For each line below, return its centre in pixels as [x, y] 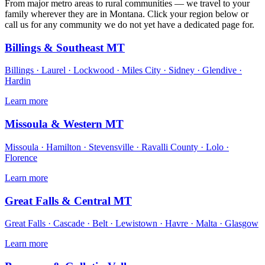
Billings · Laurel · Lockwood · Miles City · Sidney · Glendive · [123, 70]
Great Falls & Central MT [68, 201]
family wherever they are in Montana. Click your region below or [127, 14]
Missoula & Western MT [64, 124]
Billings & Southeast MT [65, 47]
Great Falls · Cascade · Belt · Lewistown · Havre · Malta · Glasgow [132, 224]
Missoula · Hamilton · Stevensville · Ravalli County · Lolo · [117, 147]
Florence [21, 157]
